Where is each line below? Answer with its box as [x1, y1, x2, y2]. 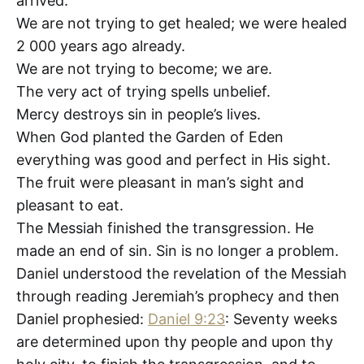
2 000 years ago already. [16, 37, 185, 54]
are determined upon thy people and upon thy [16, 332, 333, 350]
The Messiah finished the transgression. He [16, 219, 314, 236]
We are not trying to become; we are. [16, 59, 272, 77]
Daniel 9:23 [148, 310, 225, 327]
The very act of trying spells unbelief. [16, 82, 271, 100]
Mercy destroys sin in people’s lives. [16, 105, 261, 123]
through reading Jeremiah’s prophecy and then [16, 287, 340, 305]
